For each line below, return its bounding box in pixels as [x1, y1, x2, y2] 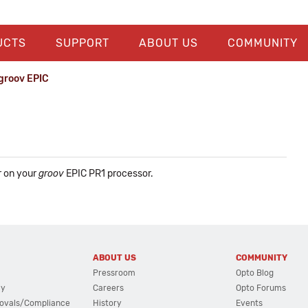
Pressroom [92, 268, 135, 278]
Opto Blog [236, 268, 274, 278]
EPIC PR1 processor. [64, 168, 153, 179]
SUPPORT [55, 36, 109, 49]
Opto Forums [236, 283, 287, 293]
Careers [92, 283, 124, 293]
